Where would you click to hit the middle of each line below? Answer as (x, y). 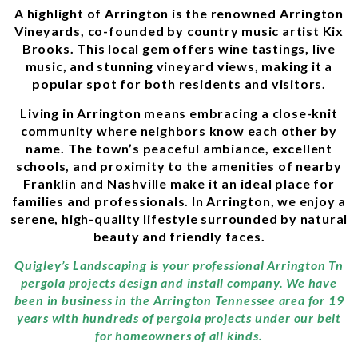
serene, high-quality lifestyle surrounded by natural (179, 218)
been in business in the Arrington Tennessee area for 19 (179, 300)
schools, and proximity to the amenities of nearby (179, 165)
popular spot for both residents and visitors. (179, 84)
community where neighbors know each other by (179, 130)
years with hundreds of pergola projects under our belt (179, 317)
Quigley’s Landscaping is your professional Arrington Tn (179, 265)
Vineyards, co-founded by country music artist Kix (179, 31)
